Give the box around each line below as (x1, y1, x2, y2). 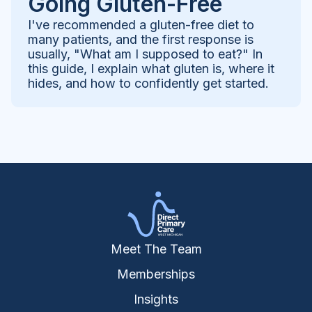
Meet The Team (110, 241, 202, 256)
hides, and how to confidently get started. (28, 75, 269, 91)
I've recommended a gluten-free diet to (28, 17, 254, 32)
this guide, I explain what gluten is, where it (28, 61, 274, 76)
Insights (134, 291, 178, 306)
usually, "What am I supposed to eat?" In (28, 46, 263, 61)
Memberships (117, 266, 195, 281)
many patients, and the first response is (28, 31, 253, 47)
